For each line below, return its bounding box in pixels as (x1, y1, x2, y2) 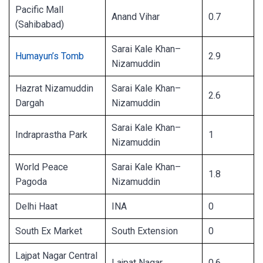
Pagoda (15, 176, 47, 187)
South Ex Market (15, 225, 82, 237)
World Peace (15, 161, 68, 173)
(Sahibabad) (15, 18, 64, 30)
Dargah (15, 97, 44, 109)
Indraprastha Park (15, 129, 87, 140)
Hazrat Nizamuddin (15, 82, 93, 94)
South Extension (112, 225, 178, 237)
